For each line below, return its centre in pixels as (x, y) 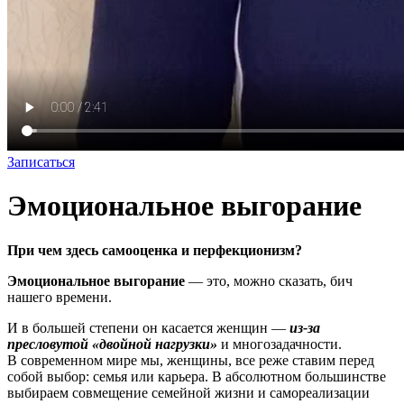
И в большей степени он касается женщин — (148, 327)
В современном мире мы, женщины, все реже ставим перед (191, 360)
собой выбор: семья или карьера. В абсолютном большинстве (197, 376)
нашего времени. (60, 297)
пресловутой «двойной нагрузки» (112, 344)
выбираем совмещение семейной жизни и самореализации (188, 392)
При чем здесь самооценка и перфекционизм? (155, 250)
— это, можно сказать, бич (269, 280)
